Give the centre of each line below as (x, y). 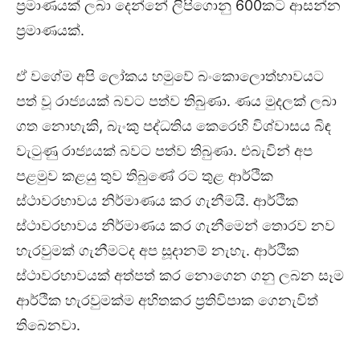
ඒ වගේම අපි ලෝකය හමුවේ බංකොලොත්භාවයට (170, 76)
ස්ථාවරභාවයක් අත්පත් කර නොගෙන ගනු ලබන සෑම (180, 276)
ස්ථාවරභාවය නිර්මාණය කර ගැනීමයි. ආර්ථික (157, 201)
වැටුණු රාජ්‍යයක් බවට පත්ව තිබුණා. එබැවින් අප (164, 151)
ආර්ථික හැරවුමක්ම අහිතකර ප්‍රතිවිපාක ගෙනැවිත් (167, 301)
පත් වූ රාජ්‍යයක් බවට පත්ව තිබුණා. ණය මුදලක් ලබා (176, 101)
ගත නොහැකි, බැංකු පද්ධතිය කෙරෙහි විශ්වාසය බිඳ (174, 126)
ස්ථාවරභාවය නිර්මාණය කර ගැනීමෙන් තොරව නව (176, 226)
